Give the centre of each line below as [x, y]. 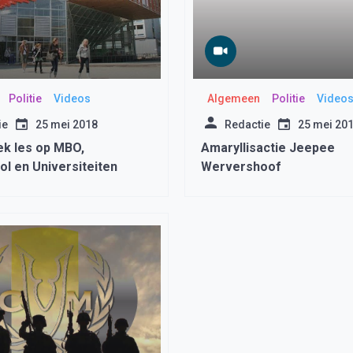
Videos [72, 98]
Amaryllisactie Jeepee [268, 148]
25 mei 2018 [66, 124]
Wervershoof [241, 167]
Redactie [247, 124]
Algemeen [233, 98]
